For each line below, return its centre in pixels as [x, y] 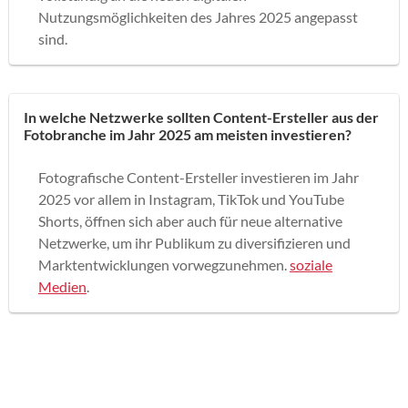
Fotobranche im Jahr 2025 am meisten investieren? [188, 134]
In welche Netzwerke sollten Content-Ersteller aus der [201, 117]
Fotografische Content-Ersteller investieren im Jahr [199, 177]
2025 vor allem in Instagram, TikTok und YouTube [191, 199]
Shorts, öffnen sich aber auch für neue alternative [190, 220]
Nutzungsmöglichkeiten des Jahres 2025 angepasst [198, 16]
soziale [311, 264]
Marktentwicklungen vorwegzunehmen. [164, 264]
